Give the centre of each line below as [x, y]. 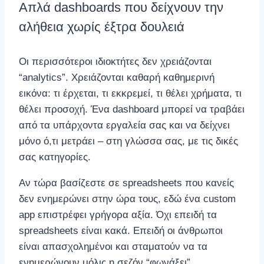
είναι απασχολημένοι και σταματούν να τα [113, 246]
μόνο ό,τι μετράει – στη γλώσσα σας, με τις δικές [128, 141]
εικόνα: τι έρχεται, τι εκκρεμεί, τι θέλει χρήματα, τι [130, 93]
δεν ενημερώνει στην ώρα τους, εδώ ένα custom [127, 199]
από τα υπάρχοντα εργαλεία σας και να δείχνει [124, 125]
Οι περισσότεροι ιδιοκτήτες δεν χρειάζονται [115, 61]
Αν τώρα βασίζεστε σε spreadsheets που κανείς [126, 183]
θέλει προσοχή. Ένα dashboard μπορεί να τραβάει [132, 109]
